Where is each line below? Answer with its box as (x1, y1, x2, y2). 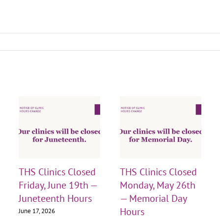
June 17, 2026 (18, 207, 55, 216)
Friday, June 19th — (18, 178, 97, 192)
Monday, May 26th (119, 178, 195, 192)
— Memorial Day (119, 192, 187, 205)
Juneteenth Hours (18, 192, 92, 205)
